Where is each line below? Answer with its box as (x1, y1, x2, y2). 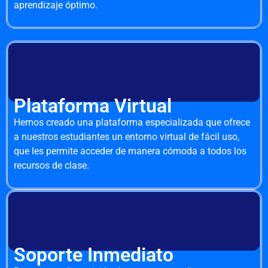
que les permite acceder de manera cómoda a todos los (14, 145, 246, 157)
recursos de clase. (14, 160, 89, 172)
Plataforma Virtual (14, 95, 172, 118)
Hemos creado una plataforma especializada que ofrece (14, 117, 250, 129)
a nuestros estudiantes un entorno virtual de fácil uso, (14, 131, 239, 143)
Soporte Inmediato (14, 243, 173, 266)
